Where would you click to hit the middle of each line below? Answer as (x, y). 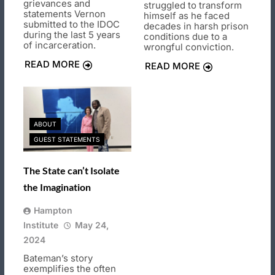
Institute (41, 225)
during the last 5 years (72, 35)
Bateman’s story (58, 258)
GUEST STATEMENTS (67, 139)
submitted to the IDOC (72, 25)
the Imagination (57, 187)
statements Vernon (64, 14)
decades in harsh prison (196, 26)
